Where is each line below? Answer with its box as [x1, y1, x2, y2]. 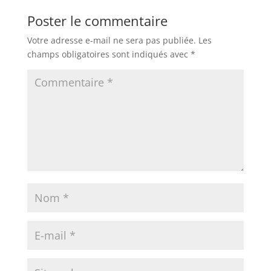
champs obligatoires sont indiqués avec [27, 48, 191, 60]
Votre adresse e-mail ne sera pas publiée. [27, 34, 196, 46]
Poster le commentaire [27, 11, 168, 30]
